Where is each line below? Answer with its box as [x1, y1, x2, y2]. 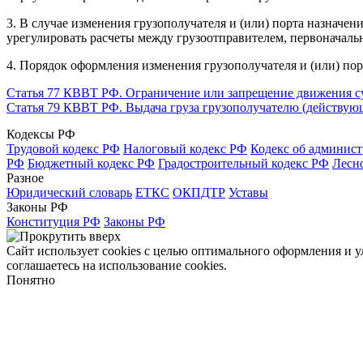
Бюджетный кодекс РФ [28, 156, 155, 170]
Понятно [6, 272, 55, 287]
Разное [6, 170, 44, 185]
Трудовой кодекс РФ [6, 141, 120, 156]
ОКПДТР [173, 185, 225, 199]
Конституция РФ [6, 214, 100, 228]
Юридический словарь [6, 185, 132, 199]
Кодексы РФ [6, 126, 75, 141]
